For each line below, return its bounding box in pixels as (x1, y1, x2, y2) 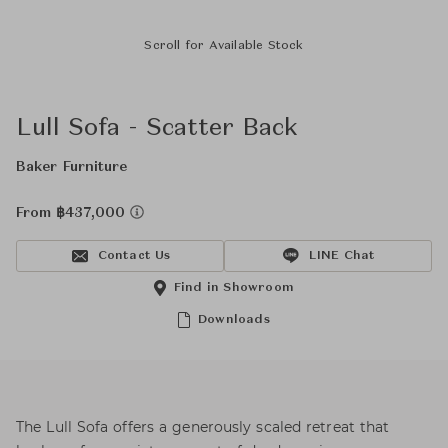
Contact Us (97, 250, 171, 262)
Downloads (198, 314, 270, 326)
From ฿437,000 (16, 206, 130, 220)
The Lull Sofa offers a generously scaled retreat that (16, 418, 390, 436)
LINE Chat (308, 250, 376, 262)
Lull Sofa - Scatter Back (16, 117, 298, 141)
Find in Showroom (173, 282, 295, 294)
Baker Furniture (16, 160, 128, 174)
